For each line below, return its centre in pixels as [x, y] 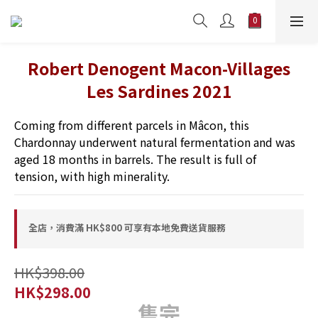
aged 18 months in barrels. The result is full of [137, 159]
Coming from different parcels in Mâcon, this [133, 125]
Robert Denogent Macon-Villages [159, 68]
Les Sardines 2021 [159, 91]
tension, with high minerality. [92, 176]
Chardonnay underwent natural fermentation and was [156, 142]
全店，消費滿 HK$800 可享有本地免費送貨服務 [127, 227]
